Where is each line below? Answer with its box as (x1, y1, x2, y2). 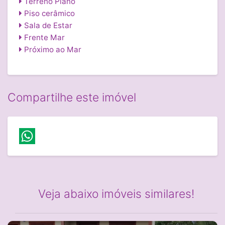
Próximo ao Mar (22, 44, 81, 54)
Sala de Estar (22, 20, 72, 30)
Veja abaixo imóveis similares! (38, 187, 194, 201)
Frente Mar (22, 32, 65, 42)
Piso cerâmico (22, 8, 75, 18)
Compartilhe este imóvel (8, 90, 136, 105)
